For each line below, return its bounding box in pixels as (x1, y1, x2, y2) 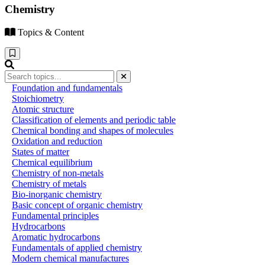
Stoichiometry (12, 93, 64, 104)
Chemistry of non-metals (12, 167, 104, 178)
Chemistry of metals (12, 178, 86, 189)
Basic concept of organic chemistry (12, 199, 143, 210)
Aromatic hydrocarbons (12, 231, 100, 242)
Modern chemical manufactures (12, 253, 129, 263)
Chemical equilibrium (12, 157, 92, 167)
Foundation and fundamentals (12, 82, 122, 93)
